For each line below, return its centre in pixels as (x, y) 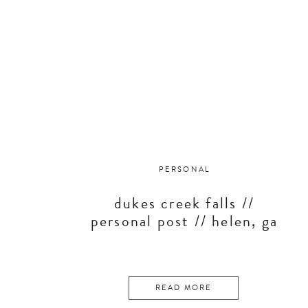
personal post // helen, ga (184, 221)
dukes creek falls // (184, 203)
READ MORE (184, 288)
